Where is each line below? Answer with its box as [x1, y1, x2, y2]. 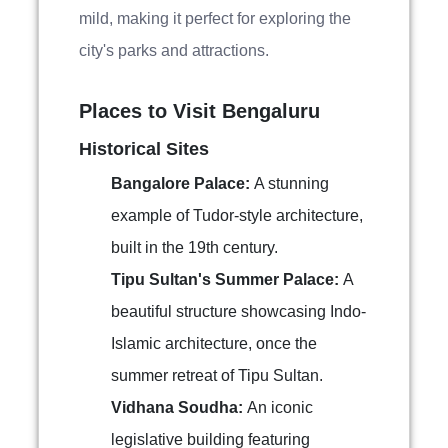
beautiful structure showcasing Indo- [111, 303, 366, 320]
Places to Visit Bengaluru [79, 100, 320, 122]
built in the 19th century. [111, 239, 278, 256]
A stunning [254, 175, 329, 192]
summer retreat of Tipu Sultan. [111, 367, 323, 384]
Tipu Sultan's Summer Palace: [111, 271, 343, 288]
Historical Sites [79, 139, 209, 159]
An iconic [247, 399, 313, 416]
